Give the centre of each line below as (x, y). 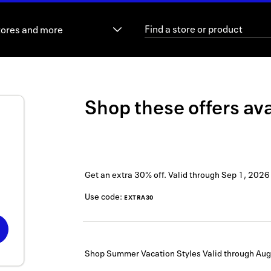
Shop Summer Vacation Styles (143, 253)
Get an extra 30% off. (126, 175)
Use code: (104, 197)
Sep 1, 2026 (246, 175)
